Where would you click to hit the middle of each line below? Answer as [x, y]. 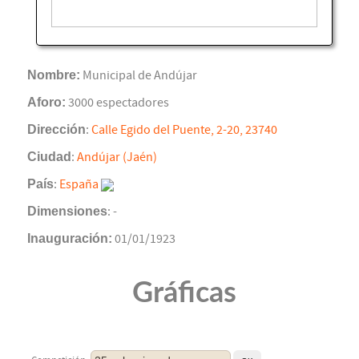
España [79, 185]
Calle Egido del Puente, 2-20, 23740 [184, 130]
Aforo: [46, 103]
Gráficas [184, 294]
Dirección [56, 130]
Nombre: [54, 75]
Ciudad [49, 157]
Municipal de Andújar [139, 76]
